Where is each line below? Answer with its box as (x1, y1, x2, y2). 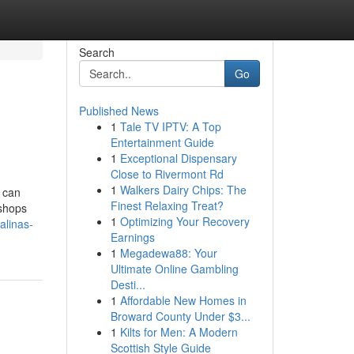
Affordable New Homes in (119, 292, 247, 308)
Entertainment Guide (110, 134, 214, 150)
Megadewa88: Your (119, 245, 217, 261)
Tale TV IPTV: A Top (119, 119, 221, 134)
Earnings (110, 229, 155, 245)
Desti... (110, 277, 145, 292)
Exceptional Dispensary (119, 150, 237, 166)
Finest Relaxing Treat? (110, 198, 224, 213)
